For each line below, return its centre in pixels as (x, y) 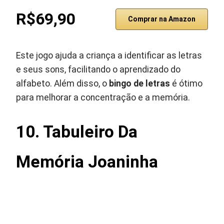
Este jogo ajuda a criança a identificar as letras (109, 55)
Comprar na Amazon (161, 19)
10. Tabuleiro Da (77, 132)
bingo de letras (140, 83)
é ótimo (186, 83)
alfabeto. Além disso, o (63, 83)
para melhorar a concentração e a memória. (103, 97)
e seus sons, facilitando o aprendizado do (98, 69)
